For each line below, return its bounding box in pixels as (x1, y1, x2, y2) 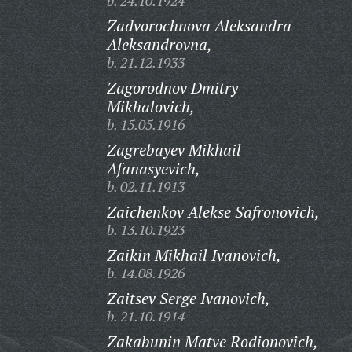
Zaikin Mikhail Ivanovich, (106, 244, 281, 266)
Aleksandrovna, (106, 34, 212, 55)
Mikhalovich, (106, 96, 195, 117)
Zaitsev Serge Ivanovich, (106, 288, 270, 309)
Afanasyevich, (106, 158, 200, 179)
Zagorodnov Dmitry (106, 77, 238, 98)
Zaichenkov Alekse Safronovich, (106, 201, 320, 222)
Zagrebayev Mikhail (106, 139, 241, 160)
